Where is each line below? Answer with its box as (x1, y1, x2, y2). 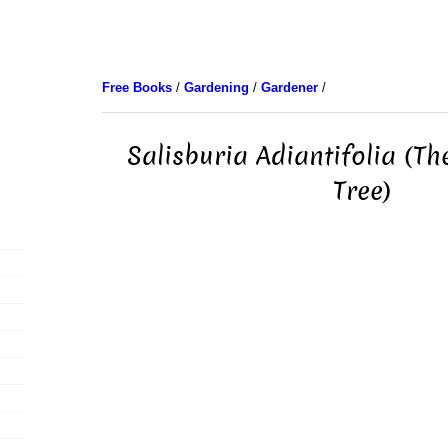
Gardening (183, 80, 249, 95)
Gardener (260, 80, 318, 95)
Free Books (101, 80, 172, 95)
